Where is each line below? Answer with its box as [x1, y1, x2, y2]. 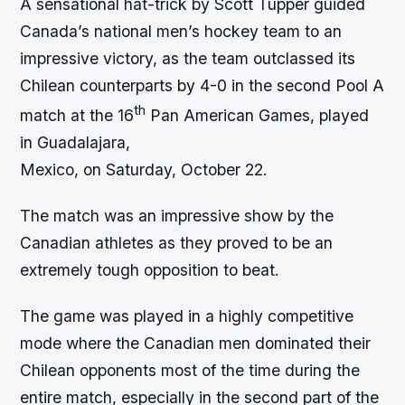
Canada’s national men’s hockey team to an [20, 22, 343, 42]
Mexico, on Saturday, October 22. [20, 159, 268, 179]
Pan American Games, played [146, 105, 370, 125]
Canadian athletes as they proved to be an [20, 233, 334, 253]
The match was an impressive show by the [20, 206, 334, 226]
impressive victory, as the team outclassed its [20, 49, 356, 69]
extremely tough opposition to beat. [20, 260, 280, 280]
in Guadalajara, [20, 132, 131, 152]
